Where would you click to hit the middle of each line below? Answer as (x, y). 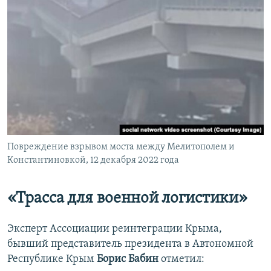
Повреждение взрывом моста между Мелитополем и (121, 147)
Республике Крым (52, 260)
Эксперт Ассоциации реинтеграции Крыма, (115, 229)
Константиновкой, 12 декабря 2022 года (93, 160)
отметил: (181, 260)
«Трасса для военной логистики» (127, 198)
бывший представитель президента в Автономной (130, 244)
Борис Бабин (128, 260)
